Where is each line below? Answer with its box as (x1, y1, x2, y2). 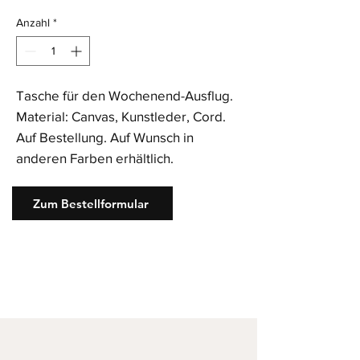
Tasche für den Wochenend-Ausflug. (16, 88, 233, 103)
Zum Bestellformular (33, 195, 149, 211)
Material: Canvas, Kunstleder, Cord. (16, 108, 226, 124)
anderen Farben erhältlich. (16, 150, 174, 166)
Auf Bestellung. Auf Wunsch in (16, 129, 194, 145)
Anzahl (16, 16, 50, 29)
